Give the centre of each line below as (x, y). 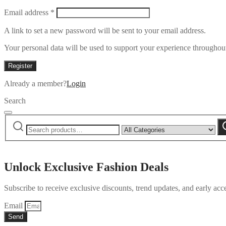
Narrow (133, 122)
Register (20, 66)
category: (136, 140)
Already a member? (35, 84)
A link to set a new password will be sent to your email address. (105, 31)
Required (69, 12)
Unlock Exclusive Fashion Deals (86, 167)
